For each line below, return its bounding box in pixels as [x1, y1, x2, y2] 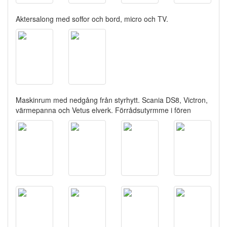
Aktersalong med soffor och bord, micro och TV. [16, 13, 168, 24]
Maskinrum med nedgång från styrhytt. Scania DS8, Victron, [16, 94, 208, 105]
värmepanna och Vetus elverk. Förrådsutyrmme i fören [16, 104, 191, 115]
